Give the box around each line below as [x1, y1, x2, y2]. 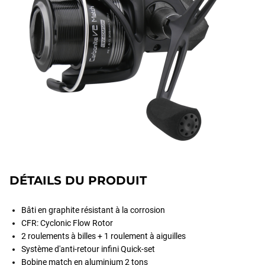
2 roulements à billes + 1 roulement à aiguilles [21, 231, 186, 241]
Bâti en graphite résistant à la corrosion [21, 205, 165, 215]
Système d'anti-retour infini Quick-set [21, 244, 155, 254]
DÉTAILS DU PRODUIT [9, 173, 147, 188]
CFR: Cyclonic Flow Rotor [21, 218, 113, 228]
